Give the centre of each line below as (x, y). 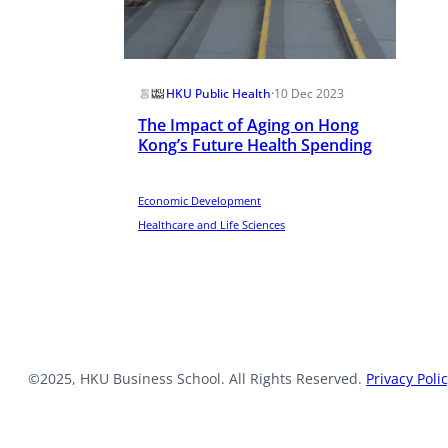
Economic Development (199, 200)
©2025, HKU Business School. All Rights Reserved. (197, 379)
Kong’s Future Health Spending (255, 144)
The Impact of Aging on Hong (248, 124)
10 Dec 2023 (309, 93)
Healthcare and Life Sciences (211, 224)
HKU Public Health (218, 93)
